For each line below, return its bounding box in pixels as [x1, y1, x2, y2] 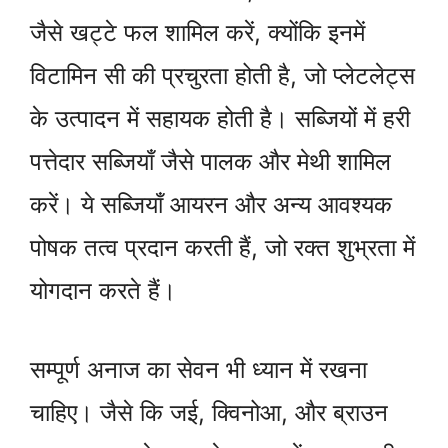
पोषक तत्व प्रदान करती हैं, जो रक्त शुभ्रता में [30, 233, 415, 263]
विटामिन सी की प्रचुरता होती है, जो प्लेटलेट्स [30, 61, 415, 91]
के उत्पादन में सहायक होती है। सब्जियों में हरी [30, 104, 410, 134]
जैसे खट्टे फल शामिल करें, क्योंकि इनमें [30, 18, 365, 48]
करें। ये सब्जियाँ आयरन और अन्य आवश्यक [30, 190, 392, 220]
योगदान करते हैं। [30, 276, 176, 306]
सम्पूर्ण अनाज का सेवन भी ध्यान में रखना [30, 355, 367, 385]
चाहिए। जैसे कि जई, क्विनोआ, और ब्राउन [30, 398, 388, 428]
